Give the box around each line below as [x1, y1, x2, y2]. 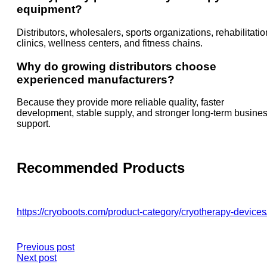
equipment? [17, 3, 82, 16]
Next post [17, 253, 57, 263]
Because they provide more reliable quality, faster [17, 97, 224, 108]
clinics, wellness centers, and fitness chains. [17, 38, 203, 48]
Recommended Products [17, 160, 185, 176]
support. [17, 119, 51, 129]
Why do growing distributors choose [17, 60, 216, 73]
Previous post [17, 242, 74, 253]
